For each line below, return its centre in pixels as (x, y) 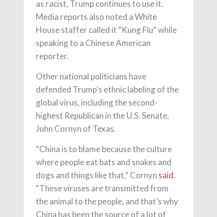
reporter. (52, 56)
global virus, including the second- (97, 102)
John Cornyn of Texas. (76, 128)
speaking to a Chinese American (93, 43)
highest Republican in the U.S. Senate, (102, 115)
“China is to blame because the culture (104, 149)
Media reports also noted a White (96, 16)
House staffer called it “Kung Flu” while (106, 30)
